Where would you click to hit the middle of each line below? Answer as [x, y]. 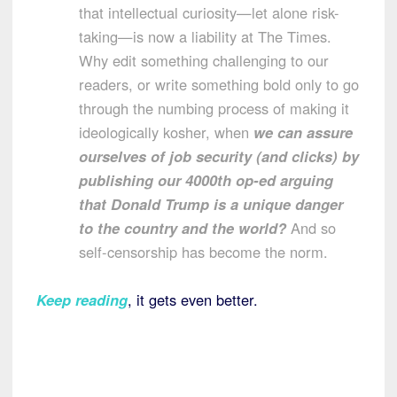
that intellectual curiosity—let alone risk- [209, 13]
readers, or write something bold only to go [219, 85]
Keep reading [82, 300]
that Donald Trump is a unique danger [211, 204]
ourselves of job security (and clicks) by [219, 156]
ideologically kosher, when [166, 132]
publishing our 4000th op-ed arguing [206, 180]
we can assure [303, 132]
